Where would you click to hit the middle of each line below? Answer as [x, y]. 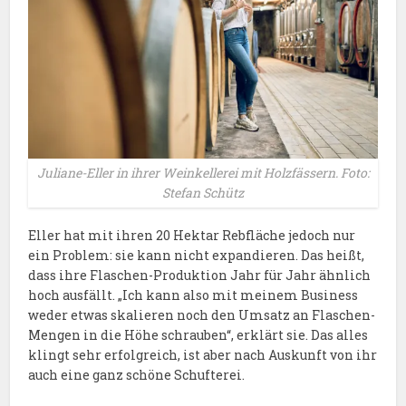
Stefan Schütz [203, 193]
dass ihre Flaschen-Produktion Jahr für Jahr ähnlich [200, 275]
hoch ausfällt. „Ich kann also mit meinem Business [193, 295]
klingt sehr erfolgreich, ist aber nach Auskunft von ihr [203, 355]
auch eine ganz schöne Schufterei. [137, 375]
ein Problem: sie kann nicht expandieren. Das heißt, [197, 256]
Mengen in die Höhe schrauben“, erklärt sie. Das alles [198, 335]
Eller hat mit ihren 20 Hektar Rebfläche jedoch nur [192, 236]
